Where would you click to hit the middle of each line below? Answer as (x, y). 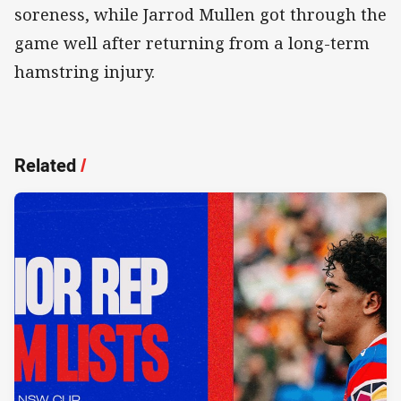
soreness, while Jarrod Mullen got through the (200, 14)
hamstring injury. (87, 71)
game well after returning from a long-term (192, 43)
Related (45, 165)
